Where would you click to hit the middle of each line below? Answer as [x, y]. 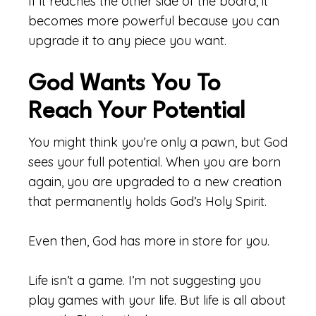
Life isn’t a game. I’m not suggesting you [145, 280]
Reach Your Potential [137, 112]
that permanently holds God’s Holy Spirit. [147, 201]
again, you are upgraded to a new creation [155, 182]
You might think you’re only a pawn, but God [158, 142]
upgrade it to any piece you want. [127, 41]
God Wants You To [124, 84]
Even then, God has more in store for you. [149, 241]
